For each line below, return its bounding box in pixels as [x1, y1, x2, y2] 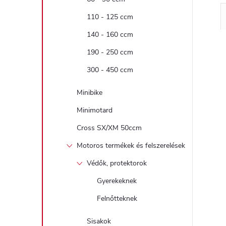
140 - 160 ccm [87, 30, 133, 39]
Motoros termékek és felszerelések [77, 141, 185, 150]
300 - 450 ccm [87, 65, 133, 75]
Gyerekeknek [97, 176, 137, 186]
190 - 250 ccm [87, 47, 133, 57]
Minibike [77, 88, 102, 97]
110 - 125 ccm [87, 12, 133, 22]
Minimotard [77, 105, 112, 115]
